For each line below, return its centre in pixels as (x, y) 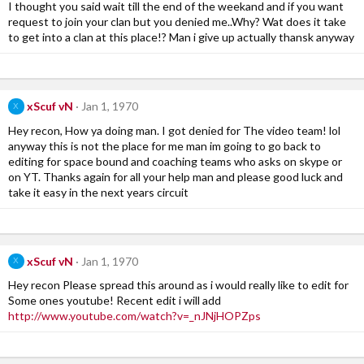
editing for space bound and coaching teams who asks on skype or (175, 161)
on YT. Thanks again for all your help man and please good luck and (175, 176)
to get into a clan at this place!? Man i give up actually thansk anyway (181, 37)
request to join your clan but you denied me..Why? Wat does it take (177, 21)
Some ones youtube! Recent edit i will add (115, 301)
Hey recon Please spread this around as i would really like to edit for (178, 285)
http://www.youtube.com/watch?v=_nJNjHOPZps (134, 316)
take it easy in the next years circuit (98, 192)
